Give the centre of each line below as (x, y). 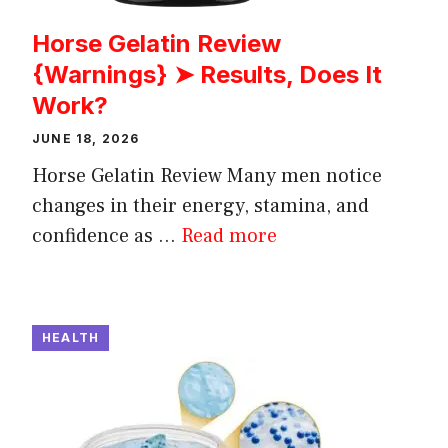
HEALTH (71, 337)
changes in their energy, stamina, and (200, 205)
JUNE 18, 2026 (86, 138)
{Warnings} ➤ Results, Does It (207, 74)
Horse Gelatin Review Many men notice (207, 175)
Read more (229, 235)
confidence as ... (106, 235)
